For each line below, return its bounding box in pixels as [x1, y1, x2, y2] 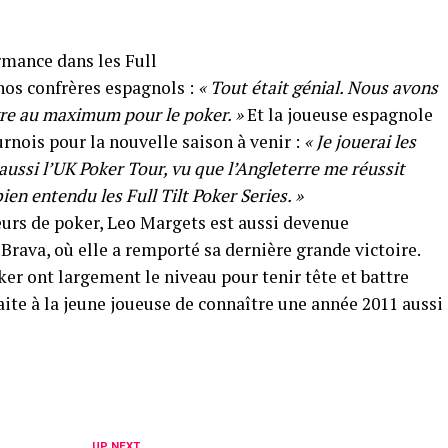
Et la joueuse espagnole [243, 103, 433, 126]
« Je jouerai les [304, 130, 416, 153]
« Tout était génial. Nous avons [198, 76, 438, 99]
